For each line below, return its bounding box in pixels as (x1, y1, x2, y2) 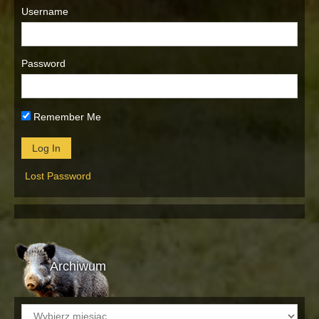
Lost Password (25, 169, 91, 182)
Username (21, 5, 68, 17)
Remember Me (31, 110, 101, 122)
